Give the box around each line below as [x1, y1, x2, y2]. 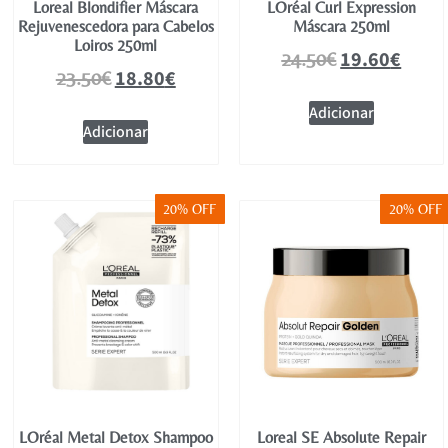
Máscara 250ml [292, 16, 390, 36]
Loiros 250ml [74, 35, 158, 55]
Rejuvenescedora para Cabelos [17, 16, 214, 36]
